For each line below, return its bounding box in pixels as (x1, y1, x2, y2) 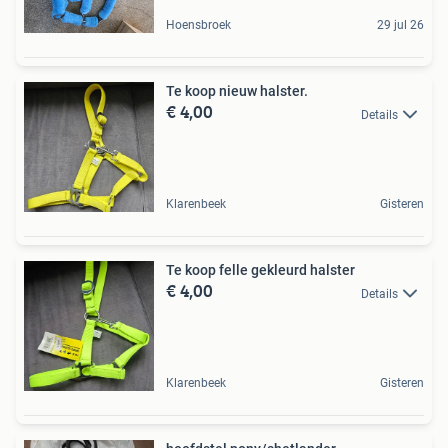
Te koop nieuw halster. (166, 83, 308, 100)
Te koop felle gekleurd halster (166, 262, 355, 279)
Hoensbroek (166, 18, 231, 33)
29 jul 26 (377, 18, 424, 33)
